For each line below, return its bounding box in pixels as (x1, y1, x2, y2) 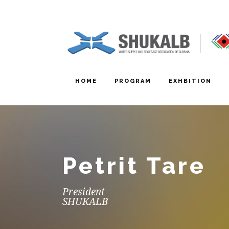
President (62, 186, 105, 198)
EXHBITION (169, 78, 212, 85)
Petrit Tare (62, 152, 206, 180)
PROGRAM (114, 78, 151, 85)
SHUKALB (62, 196, 108, 208)
